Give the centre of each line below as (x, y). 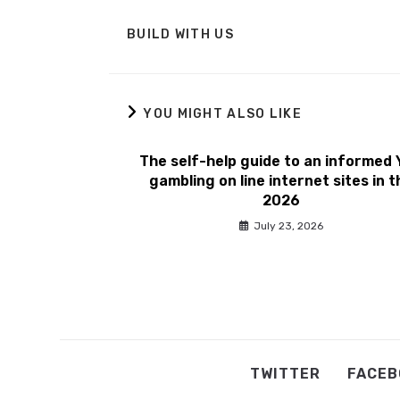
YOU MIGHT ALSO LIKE (223, 113)
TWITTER (285, 374)
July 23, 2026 (288, 225)
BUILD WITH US (180, 34)
